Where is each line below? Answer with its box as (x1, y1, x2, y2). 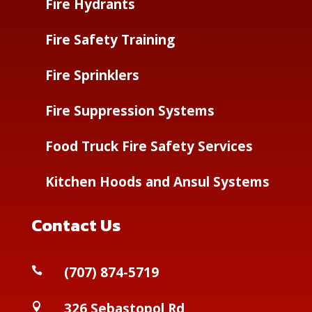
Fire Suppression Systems (45, 102, 214, 120)
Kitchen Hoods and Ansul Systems (45, 173, 270, 191)
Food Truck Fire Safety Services (45, 137, 253, 155)
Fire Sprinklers (45, 66, 139, 84)
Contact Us (31, 213, 120, 237)
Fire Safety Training (45, 31, 175, 49)
